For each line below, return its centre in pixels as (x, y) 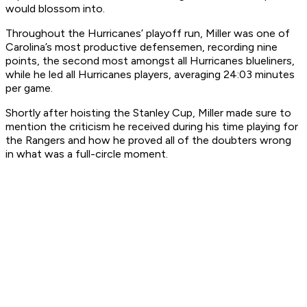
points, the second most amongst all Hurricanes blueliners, (150, 61)
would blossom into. (57, 9)
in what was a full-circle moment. (87, 154)
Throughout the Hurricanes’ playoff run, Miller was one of (148, 34)
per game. (30, 88)
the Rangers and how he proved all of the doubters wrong (148, 140)
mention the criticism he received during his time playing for (152, 127)
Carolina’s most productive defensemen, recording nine (142, 47)
